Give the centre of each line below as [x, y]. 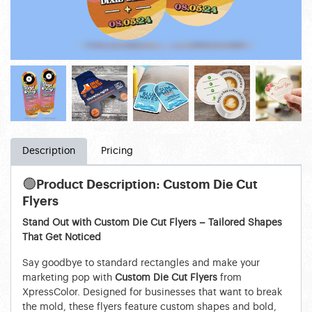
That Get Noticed [62, 237]
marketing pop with [69, 278]
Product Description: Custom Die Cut [147, 185]
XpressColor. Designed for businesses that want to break [152, 292]
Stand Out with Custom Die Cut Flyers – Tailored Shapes [152, 223]
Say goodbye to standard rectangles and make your [141, 263]
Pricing [117, 151]
